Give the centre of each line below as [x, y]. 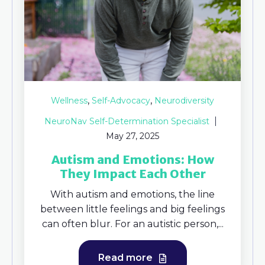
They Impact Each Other [132, 174]
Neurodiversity [184, 101]
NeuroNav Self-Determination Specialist [127, 122]
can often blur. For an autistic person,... [132, 224]
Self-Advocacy [121, 101]
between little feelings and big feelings [132, 209]
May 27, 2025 [132, 136]
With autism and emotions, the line [132, 195]
